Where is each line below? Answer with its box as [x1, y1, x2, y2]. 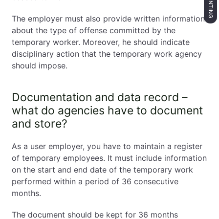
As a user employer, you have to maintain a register [12, 141, 202, 151]
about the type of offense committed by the [12, 25, 175, 35]
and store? [12, 117, 67, 131]
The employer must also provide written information [12, 14, 205, 23]
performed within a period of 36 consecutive [12, 176, 178, 186]
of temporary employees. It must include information [12, 153, 207, 163]
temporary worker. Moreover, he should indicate [12, 37, 190, 47]
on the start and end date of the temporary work [12, 165, 193, 175]
